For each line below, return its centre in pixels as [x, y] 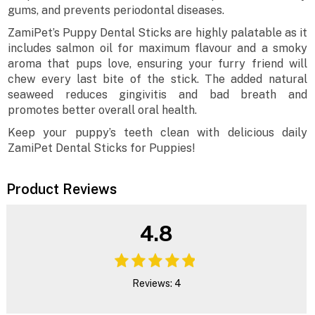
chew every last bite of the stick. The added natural [157, 79]
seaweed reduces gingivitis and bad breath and [157, 95]
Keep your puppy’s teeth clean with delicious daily [157, 133]
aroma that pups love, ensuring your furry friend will [157, 64]
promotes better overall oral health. [103, 110]
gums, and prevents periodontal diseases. [116, 11]
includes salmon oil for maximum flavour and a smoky [157, 49]
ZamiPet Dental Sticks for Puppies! [102, 148]
